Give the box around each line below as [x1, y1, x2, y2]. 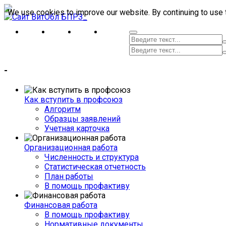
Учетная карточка [44, 124, 109, 134]
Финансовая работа [24, 200, 97, 210]
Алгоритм [44, 104, 81, 115]
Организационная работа [24, 143, 118, 153]
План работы [44, 172, 93, 182]
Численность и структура [44, 152, 139, 162]
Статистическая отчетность [44, 162, 146, 172]
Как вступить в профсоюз [24, 95, 123, 105]
